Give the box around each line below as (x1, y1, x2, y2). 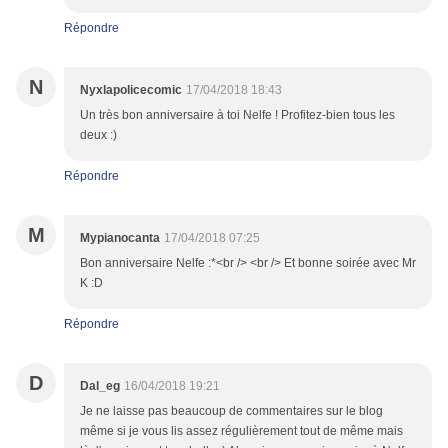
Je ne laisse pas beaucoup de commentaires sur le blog (80, 404, 383, 419)
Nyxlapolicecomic (80, 83, 182, 98)
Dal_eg (80, 379, 120, 394)
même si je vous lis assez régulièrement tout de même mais (80, 424, 403, 439)
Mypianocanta (80, 231, 160, 246)
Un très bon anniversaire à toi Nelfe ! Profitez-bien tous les (80, 108, 395, 123)
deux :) (80, 128, 117, 143)
